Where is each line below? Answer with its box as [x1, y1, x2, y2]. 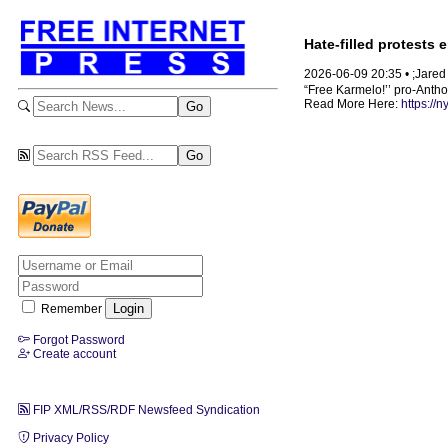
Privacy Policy [30, 430, 109, 445]
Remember [38, 301, 105, 316]
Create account [30, 346, 116, 361]
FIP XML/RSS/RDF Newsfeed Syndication [30, 402, 260, 417]
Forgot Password [30, 332, 125, 347]
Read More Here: [304, 97, 401, 112]
